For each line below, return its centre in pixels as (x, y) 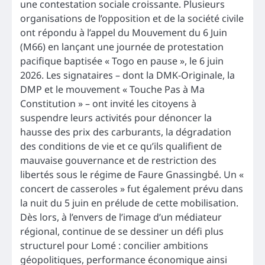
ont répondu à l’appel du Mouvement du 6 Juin (124, 33)
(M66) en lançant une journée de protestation (122, 47)
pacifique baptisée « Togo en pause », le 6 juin (122, 61)
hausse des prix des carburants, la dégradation (126, 132)
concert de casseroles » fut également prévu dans (132, 189)
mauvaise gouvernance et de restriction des (118, 161)
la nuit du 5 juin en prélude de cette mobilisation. (129, 203)
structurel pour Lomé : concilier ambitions (114, 246)
